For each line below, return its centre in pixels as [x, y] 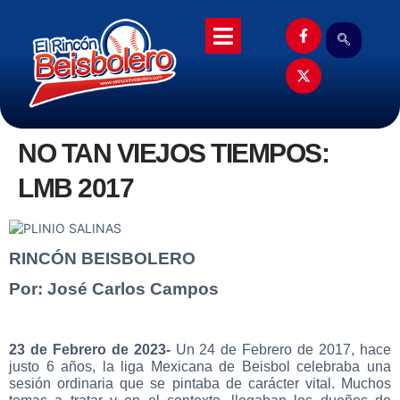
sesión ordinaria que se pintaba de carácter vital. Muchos [200, 383]
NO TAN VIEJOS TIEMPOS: [173, 154]
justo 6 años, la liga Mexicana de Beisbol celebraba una [200, 366]
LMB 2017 [75, 188]
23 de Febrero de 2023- [92, 349]
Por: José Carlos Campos [114, 288]
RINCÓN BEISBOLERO [102, 258]
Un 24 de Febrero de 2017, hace [283, 349]
